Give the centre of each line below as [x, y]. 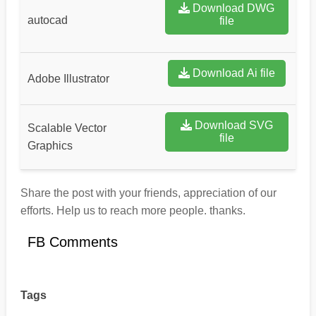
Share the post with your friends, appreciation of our [148, 193]
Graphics [50, 146]
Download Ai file [233, 73]
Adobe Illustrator [68, 79]
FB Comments [72, 242]
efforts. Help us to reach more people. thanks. [133, 211]
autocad [47, 20]
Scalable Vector [67, 128]
